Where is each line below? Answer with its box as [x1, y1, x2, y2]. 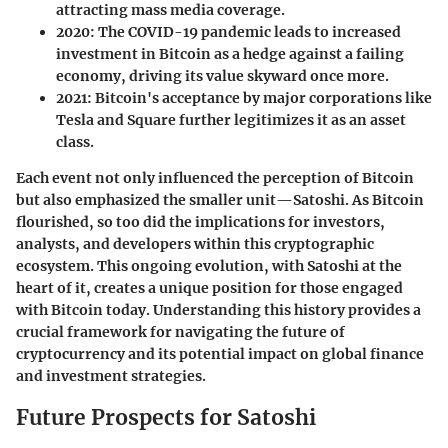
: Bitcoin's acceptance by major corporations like [87, 88, 432, 107]
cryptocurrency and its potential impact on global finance [16, 344, 424, 363]
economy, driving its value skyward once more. [56, 66, 389, 85]
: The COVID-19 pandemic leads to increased [90, 22, 401, 41]
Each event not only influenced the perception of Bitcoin [16, 168, 414, 187]
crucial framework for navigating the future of [16, 322, 345, 341]
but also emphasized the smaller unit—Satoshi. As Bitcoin [16, 190, 424, 209]
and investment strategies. [16, 366, 206, 385]
